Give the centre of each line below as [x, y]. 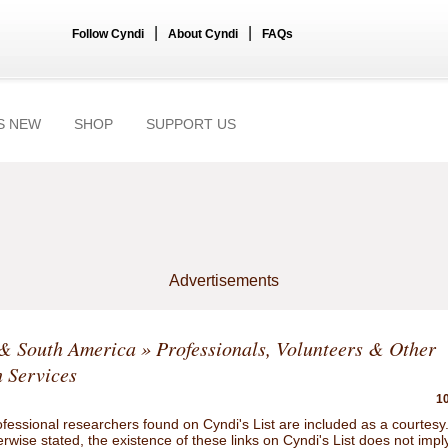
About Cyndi [203, 34]
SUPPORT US [191, 124]
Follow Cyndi [108, 34]
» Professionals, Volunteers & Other [286, 348]
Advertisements [224, 280]
